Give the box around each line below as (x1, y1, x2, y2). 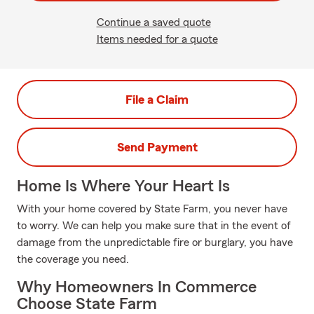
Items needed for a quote (96, 34, 218, 45)
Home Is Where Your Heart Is (17, 178, 230, 195)
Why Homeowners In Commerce (17, 279, 257, 296)
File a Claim (125, 93, 189, 106)
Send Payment (116, 141, 198, 153)
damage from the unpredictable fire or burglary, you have (17, 237, 293, 248)
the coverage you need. (17, 254, 129, 265)
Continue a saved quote (96, 17, 211, 28)
